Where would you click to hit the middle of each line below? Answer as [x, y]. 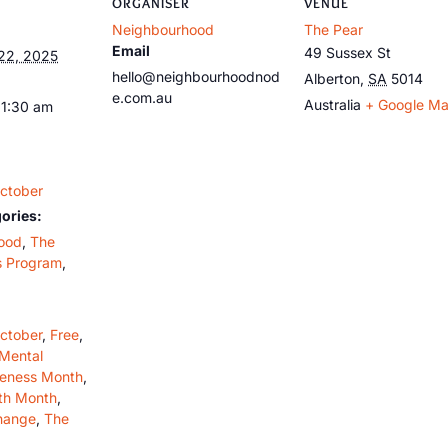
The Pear [333, 29]
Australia [332, 104]
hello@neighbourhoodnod [196, 76]
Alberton [332, 78]
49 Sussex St [347, 52]
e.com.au [142, 97]
